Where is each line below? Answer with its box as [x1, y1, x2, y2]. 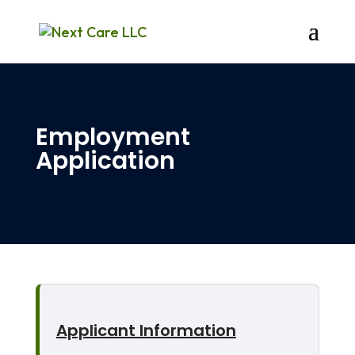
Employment [35, 120, 190, 154]
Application [35, 144, 175, 177]
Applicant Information [55, 319, 236, 342]
